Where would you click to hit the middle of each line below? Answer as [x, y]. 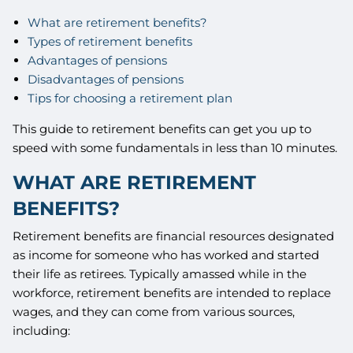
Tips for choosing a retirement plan [130, 98]
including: [42, 331]
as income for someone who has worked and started [166, 255]
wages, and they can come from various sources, [154, 312]
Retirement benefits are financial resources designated [174, 236]
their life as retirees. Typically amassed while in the [160, 274]
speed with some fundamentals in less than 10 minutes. [175, 147]
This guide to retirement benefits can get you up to [162, 128]
